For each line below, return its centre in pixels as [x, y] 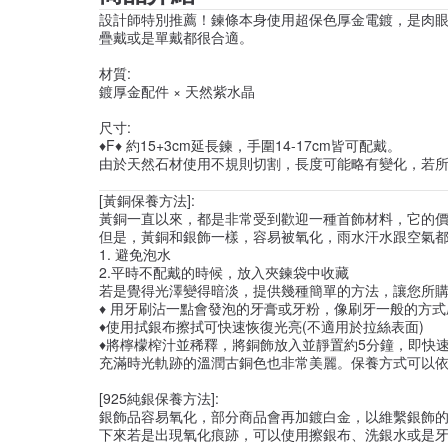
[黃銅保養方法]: [147, 199]
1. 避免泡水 [135, 253]
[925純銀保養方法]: [159, 397]
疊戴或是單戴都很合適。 [176, 36]
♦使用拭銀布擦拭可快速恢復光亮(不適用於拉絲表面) [261, 325]
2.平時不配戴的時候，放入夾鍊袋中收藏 [224, 271]
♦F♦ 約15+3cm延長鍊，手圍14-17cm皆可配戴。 [250, 144]
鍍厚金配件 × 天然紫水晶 [177, 90]
